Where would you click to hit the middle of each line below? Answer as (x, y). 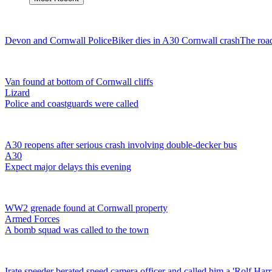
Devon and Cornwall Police (58, 40)
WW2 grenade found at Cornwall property (86, 208)
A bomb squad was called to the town (77, 229)
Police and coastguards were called (72, 103)
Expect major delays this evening (68, 166)
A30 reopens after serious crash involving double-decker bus (121, 144)
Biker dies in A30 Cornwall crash (176, 40)
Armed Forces (32, 219)
